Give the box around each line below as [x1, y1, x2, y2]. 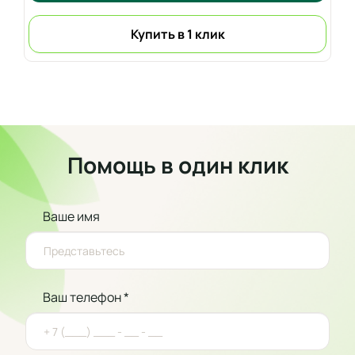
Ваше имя [43, 208, 100, 225]
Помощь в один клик [67, 150, 288, 180]
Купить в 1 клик [130, 25, 225, 43]
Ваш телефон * [43, 288, 129, 306]
